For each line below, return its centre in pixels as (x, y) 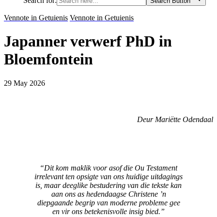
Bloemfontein (48, 59)
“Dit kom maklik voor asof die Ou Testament (108, 168)
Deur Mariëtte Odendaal (175, 119)
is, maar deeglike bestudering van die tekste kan (108, 185)
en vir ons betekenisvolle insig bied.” (108, 211)
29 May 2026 (24, 83)
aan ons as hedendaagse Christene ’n (108, 194)
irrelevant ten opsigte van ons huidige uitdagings (108, 176)
